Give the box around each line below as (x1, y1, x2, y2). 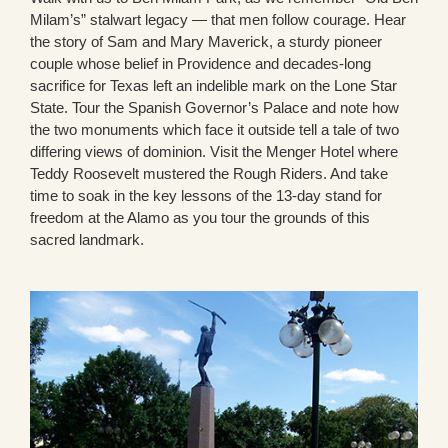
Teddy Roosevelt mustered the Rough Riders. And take (30, 165, 388, 183)
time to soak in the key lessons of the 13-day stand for (30, 187, 382, 205)
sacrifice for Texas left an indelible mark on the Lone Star (30, 77, 397, 95)
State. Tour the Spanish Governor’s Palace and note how (30, 99, 399, 117)
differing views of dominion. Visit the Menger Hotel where (30, 143, 398, 161)
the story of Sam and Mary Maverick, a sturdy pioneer (30, 33, 382, 51)
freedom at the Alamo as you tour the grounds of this (30, 209, 370, 227)
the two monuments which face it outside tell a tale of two (30, 121, 399, 139)
